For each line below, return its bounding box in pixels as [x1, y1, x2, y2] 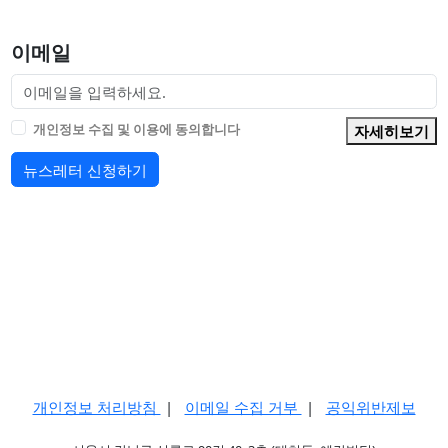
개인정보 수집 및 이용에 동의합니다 [33, 119, 241, 138]
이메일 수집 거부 [184, 397, 302, 418]
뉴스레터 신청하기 [23, 159, 148, 180]
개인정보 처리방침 [32, 397, 161, 418]
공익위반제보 [325, 397, 416, 418]
